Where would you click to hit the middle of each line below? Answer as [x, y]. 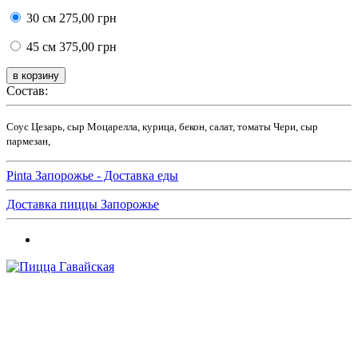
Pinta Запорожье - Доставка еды [92, 175]
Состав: [27, 91]
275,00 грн [86, 18]
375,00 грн [86, 47]
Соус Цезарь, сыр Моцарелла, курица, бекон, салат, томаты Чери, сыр [162, 127]
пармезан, [28, 141]
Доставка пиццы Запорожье [83, 204]
